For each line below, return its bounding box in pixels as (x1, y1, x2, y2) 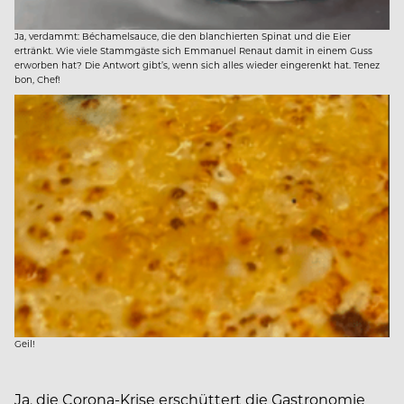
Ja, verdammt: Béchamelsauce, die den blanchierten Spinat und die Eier (14, 30, 351, 42)
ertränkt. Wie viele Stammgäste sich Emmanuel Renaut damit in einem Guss (14, 44, 372, 57)
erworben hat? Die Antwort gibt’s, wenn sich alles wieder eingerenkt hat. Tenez (14, 59, 380, 71)
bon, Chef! (14, 73, 60, 86)
